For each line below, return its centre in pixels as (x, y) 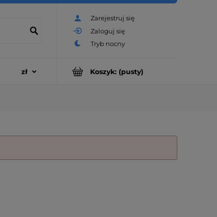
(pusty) (131, 71)
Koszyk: (103, 71)
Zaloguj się (108, 31)
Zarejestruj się (113, 18)
